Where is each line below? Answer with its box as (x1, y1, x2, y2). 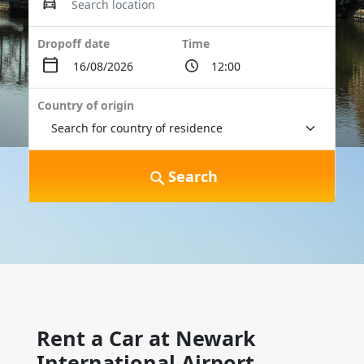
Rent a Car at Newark (37, 324, 256, 352)
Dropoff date (37, 36, 110, 51)
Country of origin (37, 97, 134, 113)
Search (167, 166, 218, 186)
